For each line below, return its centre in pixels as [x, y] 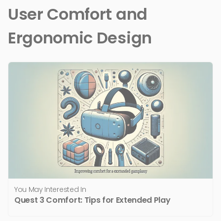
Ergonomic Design [80, 37]
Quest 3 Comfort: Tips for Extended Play [92, 200]
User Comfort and [78, 14]
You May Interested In [50, 190]
